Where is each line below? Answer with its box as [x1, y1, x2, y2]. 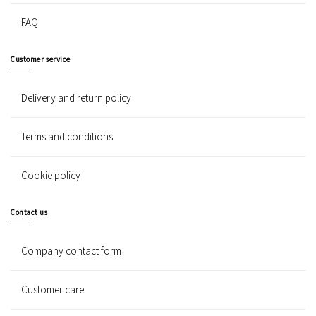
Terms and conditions [21, 130, 113, 144]
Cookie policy [21, 169, 80, 183]
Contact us [11, 207, 48, 217]
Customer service [11, 54, 71, 64]
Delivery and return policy [21, 91, 131, 105]
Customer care [21, 283, 84, 297]
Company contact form [21, 244, 121, 258]
